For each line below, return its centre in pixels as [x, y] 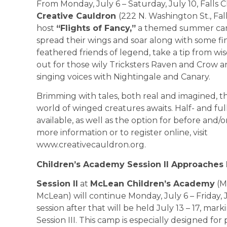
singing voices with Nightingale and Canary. [123, 77]
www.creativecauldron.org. [91, 145]
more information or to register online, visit [122, 133]
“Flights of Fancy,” [96, 28]
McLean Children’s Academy [153, 183]
